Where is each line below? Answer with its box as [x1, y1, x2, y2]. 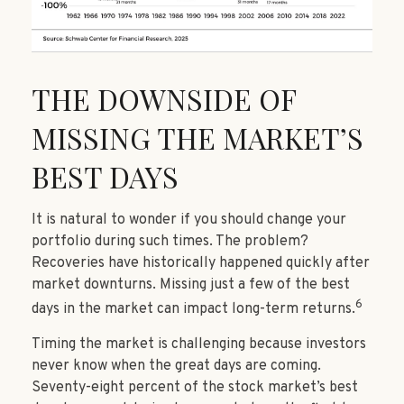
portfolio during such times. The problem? [32, 233, 308, 252]
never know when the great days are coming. [32, 357, 321, 376]
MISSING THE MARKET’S [32, 118, 363, 158]
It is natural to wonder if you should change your [32, 211, 346, 230]
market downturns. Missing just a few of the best [32, 276, 350, 295]
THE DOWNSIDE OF [32, 79, 296, 119]
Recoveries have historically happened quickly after [32, 254, 370, 273]
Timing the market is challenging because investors [32, 335, 366, 354]
